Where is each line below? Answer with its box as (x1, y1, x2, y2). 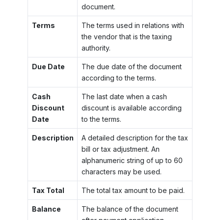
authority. (81, 43, 110, 52)
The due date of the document (81, 62, 182, 71)
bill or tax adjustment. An (81, 144, 160, 153)
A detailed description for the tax (81, 133, 188, 142)
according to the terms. (81, 73, 156, 82)
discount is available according (81, 103, 182, 112)
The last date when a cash (81, 92, 167, 101)
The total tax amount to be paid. (81, 186, 185, 194)
